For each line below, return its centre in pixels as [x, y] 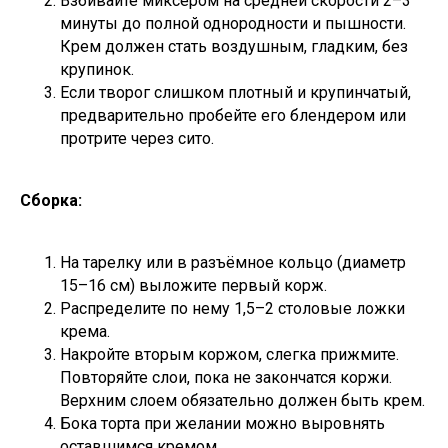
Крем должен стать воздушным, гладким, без [234, 46]
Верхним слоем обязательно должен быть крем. [242, 400]
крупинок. [97, 69]
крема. [85, 331]
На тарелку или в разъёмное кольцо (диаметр [233, 262]
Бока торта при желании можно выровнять [222, 423]
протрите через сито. [137, 138]
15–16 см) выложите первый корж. [193, 285]
